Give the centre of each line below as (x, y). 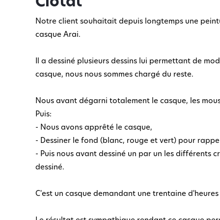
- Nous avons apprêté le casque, (94, 128)
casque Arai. (58, 35)
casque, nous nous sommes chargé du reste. (114, 75)
